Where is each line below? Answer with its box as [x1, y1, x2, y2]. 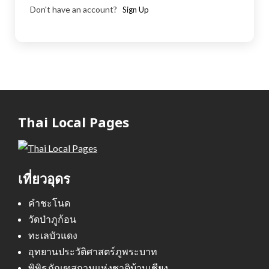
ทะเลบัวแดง [28, 229, 77, 241]
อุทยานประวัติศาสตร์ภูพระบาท [28, 245, 157, 257]
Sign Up [122, 5, 149, 15]
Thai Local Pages [18, 113, 129, 131]
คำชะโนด [28, 196, 70, 208]
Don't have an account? [30, 4, 119, 15]
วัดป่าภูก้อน [28, 213, 76, 225]
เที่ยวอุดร [18, 169, 70, 187]
